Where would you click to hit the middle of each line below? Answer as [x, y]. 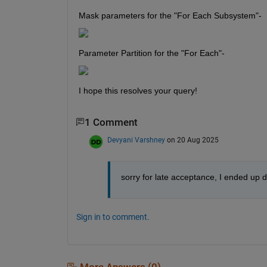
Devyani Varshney [136, 140]
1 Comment [111, 122]
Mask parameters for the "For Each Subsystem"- [170, 15]
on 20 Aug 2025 [193, 140]
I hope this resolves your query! [138, 90]
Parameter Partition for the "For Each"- [151, 53]
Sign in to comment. [113, 217]
